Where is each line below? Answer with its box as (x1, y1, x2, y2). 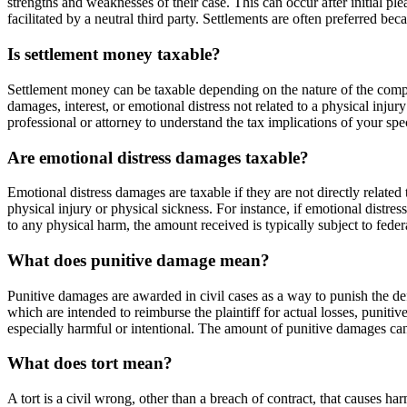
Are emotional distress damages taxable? (7, 147, 309, 167)
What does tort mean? (7, 353, 173, 373)
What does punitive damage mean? (7, 250, 270, 270)
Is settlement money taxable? (7, 45, 221, 65)
